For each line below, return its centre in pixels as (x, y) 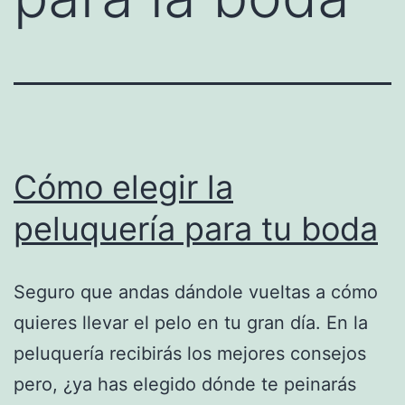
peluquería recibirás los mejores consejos (190, 353)
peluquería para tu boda (196, 228)
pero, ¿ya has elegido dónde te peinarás (185, 384)
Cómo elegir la (123, 187)
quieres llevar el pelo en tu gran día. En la (191, 322)
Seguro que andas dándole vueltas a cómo (196, 292)
